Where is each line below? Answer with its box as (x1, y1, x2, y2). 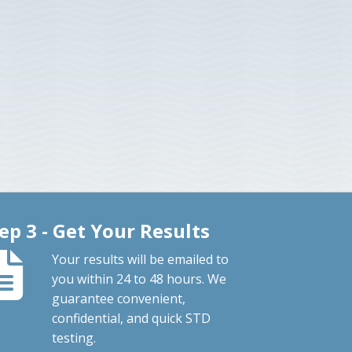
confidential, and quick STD (52, 309, 211, 327)
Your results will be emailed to (52, 250, 229, 268)
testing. (52, 328, 97, 346)
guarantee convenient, (52, 289, 186, 307)
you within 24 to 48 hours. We (52, 269, 227, 288)
